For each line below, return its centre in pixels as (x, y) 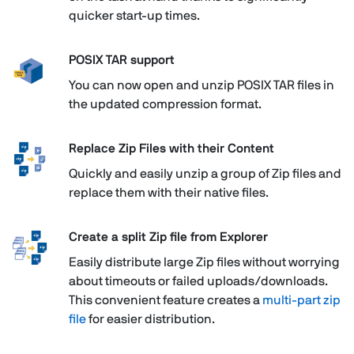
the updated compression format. (165, 104)
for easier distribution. (150, 319)
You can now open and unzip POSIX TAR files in (201, 85)
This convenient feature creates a (165, 300)
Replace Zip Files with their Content (171, 148)
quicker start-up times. (134, 15)
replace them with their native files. (168, 192)
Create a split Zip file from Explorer (168, 237)
